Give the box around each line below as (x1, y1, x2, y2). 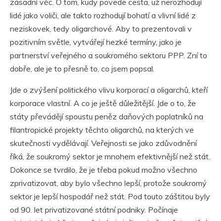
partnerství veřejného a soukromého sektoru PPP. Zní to (10, 50, 207, 61)
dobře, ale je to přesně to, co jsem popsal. (10, 64, 154, 74)
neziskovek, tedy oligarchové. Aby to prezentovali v (10, 24, 192, 34)
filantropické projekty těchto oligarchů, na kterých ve (10, 125, 194, 135)
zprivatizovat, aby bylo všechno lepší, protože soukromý (10, 178, 207, 188)
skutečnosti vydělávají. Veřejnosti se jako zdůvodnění (10, 138, 197, 148)
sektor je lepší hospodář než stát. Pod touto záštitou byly (10, 191, 210, 202)
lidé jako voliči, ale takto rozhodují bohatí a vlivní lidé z (10, 10, 196, 21)
